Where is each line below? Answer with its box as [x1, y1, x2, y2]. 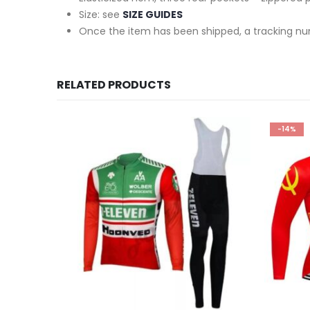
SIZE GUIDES [122, 8, 183, 22]
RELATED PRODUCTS [57, 77, 171, 93]
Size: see [79, 8, 120, 22]
